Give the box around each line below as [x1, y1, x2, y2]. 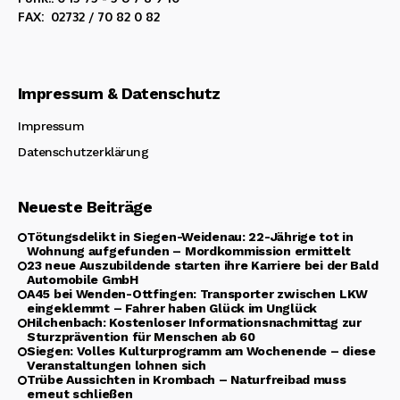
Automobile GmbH [27, 272, 138, 287]
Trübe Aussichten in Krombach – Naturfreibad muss [27, 372, 346, 387]
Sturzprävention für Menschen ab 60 [27, 329, 255, 345]
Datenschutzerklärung [18, 145, 149, 160]
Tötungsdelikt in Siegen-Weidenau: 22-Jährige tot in [27, 229, 354, 245]
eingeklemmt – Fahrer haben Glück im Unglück [27, 301, 317, 316]
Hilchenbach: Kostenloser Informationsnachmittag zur [27, 315, 362, 330]
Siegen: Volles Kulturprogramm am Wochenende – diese [27, 344, 376, 359]
